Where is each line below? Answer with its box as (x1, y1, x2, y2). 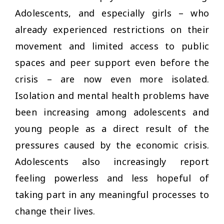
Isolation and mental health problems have (15, 89, 209, 102)
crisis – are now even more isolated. (15, 73, 209, 85)
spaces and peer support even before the (15, 56, 209, 69)
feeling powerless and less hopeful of (15, 172, 209, 184)
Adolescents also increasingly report (15, 155, 209, 168)
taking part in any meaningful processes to (15, 188, 209, 201)
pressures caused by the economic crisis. (15, 139, 209, 151)
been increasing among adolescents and (15, 106, 209, 118)
